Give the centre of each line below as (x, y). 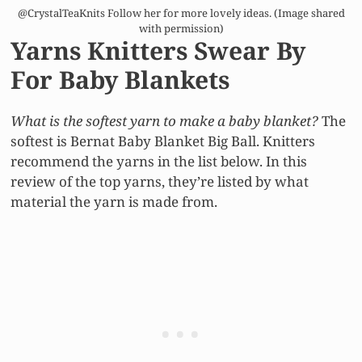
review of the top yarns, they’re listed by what (160, 181)
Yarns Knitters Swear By (158, 50)
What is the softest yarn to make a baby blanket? (166, 120)
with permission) (181, 28)
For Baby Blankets (120, 79)
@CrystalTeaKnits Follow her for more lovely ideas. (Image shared (181, 13)
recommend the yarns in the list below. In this (159, 161)
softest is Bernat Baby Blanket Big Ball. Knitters (163, 141)
